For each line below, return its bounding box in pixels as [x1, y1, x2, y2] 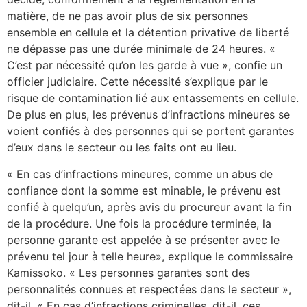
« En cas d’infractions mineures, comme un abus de [7, 167, 273, 181]
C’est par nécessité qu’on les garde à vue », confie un [7, 58, 282, 73]
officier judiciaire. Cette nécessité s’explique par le [7, 75, 268, 89]
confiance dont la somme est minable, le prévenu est [7, 183, 281, 197]
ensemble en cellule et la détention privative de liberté [7, 25, 289, 40]
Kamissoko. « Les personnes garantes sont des [7, 265, 250, 280]
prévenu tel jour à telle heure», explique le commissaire [7, 249, 293, 263]
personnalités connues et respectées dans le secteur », [7, 282, 291, 296]
